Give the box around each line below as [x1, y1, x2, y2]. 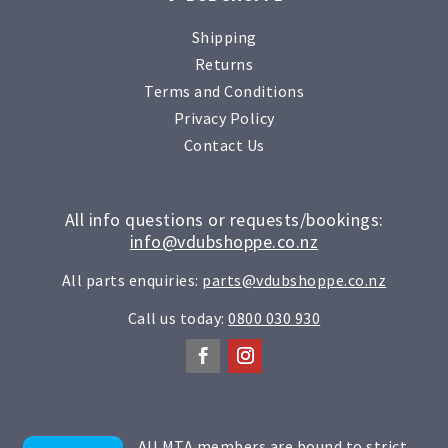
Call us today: [127, 308, 229, 329]
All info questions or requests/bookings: [64, 208, 384, 232]
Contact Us [183, 135, 265, 156]
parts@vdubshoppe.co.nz [202, 270, 387, 291]
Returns [194, 54, 254, 75]
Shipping [191, 27, 257, 48]
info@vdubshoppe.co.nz [129, 230, 319, 254]
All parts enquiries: [61, 270, 203, 291]
